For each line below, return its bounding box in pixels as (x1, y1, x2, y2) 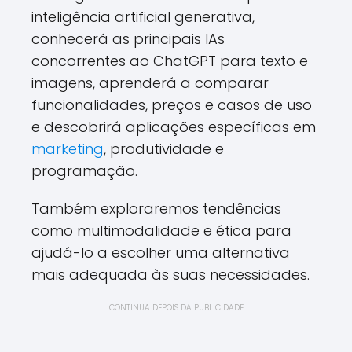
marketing (31, 139, 104, 159)
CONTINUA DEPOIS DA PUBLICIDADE (108, 302, 244, 313)
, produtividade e (104, 139, 224, 159)
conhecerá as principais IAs (31, 29, 225, 49)
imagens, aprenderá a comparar (31, 73, 269, 93)
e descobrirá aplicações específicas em (31, 117, 316, 137)
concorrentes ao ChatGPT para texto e (31, 51, 308, 71)
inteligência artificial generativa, (31, 7, 255, 27)
